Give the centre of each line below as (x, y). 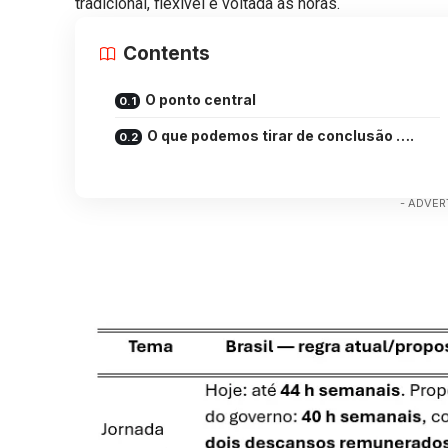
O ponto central (201, 99)
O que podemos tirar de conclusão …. (281, 135)
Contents (167, 53)
